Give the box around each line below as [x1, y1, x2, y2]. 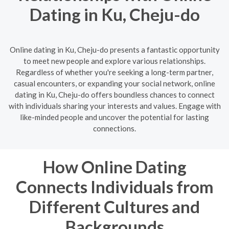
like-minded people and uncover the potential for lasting [20, 112, 209, 122]
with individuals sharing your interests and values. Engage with [8, 101, 221, 110]
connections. [93, 123, 136, 133]
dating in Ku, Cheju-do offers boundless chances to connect [14, 89, 215, 99]
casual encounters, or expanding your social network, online [14, 78, 215, 88]
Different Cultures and [29, 196, 200, 217]
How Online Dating [42, 156, 187, 177]
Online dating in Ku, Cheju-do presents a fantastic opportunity [9, 44, 220, 54]
